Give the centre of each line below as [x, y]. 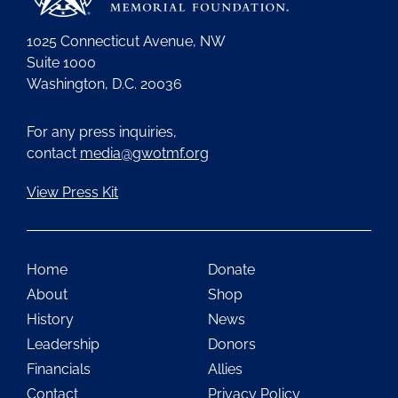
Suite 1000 [61, 62]
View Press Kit [72, 192]
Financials [59, 369]
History [50, 319]
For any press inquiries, [106, 131]
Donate [231, 269]
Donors [232, 344]
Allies [225, 369]
